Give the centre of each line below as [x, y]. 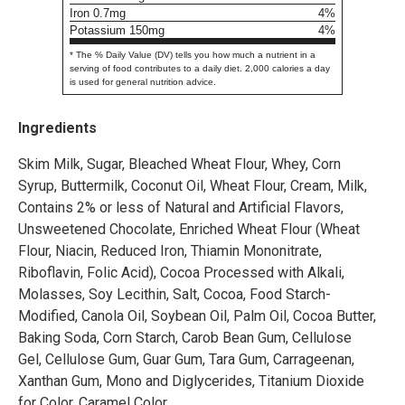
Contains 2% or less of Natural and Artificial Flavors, [181, 208]
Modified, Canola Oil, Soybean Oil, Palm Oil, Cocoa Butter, [197, 316]
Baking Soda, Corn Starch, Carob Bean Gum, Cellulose [185, 338]
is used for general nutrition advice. [142, 81]
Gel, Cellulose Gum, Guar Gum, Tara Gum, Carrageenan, [186, 360]
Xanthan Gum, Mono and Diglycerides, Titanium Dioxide [191, 381]
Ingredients [57, 128]
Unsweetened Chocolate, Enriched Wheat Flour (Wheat [189, 230]
